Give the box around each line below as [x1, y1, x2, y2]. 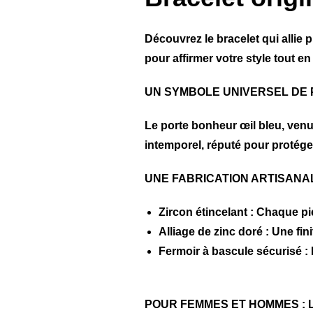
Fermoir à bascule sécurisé [159, 245, 303, 258]
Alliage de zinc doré [159, 226, 263, 238]
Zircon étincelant [159, 206, 248, 219]
